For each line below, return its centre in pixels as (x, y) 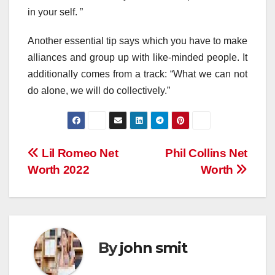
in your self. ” (55, 12)
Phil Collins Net (206, 153)
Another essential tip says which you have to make (137, 41)
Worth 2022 (59, 170)
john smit (153, 247)
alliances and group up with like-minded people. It (137, 58)
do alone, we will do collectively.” (99, 91)
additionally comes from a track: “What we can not (137, 74)
